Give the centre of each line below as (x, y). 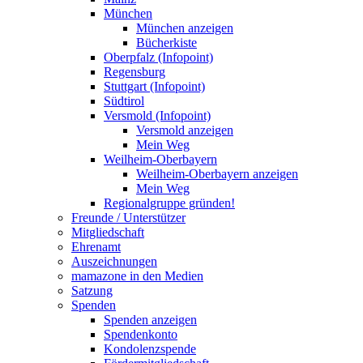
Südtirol (124, 101)
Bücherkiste (167, 43)
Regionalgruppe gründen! (169, 203)
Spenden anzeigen (150, 320)
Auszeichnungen (114, 262)
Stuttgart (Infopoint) (154, 87)
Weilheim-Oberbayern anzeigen (217, 174)
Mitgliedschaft (108, 233)
